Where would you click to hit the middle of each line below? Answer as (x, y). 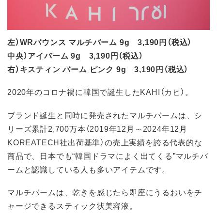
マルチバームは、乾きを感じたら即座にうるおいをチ (105, 192)
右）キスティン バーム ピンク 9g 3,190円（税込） (98, 69)
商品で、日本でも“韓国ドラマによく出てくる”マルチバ (108, 155)
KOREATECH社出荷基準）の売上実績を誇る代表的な (105, 142)
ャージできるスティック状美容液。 (72, 205)
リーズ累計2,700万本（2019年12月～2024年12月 (97, 128)
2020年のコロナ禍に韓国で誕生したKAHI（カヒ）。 (100, 92)
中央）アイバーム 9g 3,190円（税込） (75, 55)
